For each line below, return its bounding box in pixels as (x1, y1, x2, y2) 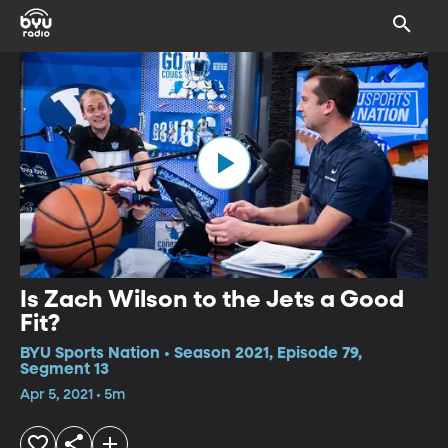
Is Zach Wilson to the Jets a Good (20, 287, 404, 312)
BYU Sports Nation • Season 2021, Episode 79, (20, 345, 362, 362)
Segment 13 (20, 361, 109, 378)
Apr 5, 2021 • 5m (20, 387, 125, 402)
